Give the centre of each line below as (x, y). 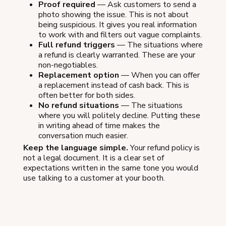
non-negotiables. (68, 65)
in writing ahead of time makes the (99, 126)
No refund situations (79, 106)
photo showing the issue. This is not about (114, 15)
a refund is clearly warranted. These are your (117, 55)
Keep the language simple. (76, 148)
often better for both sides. (87, 96)
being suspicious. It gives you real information (118, 25)
